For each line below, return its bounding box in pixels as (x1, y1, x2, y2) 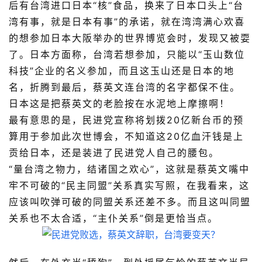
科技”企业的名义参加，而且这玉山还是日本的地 (9, 65, 235, 77)
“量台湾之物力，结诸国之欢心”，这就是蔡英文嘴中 (9, 163, 250, 175)
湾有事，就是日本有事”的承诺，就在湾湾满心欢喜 (9, 16, 245, 28)
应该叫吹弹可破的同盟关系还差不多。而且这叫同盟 (9, 196, 251, 208)
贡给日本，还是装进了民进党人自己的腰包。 (9, 147, 219, 159)
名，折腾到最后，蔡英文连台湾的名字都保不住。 (9, 81, 240, 94)
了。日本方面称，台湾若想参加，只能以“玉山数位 (9, 49, 245, 61)
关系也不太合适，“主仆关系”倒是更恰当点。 (9, 212, 218, 225)
